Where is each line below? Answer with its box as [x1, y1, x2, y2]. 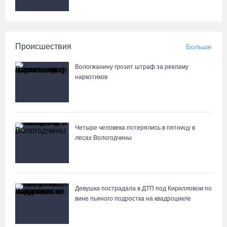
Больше [186, 43, 212, 51]
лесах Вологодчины [75, 134, 132, 141]
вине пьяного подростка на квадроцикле [75, 195, 191, 202]
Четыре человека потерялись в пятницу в [75, 124, 195, 131]
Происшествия [15, 42, 71, 51]
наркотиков [75, 73, 107, 81]
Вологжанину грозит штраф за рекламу [75, 63, 188, 70]
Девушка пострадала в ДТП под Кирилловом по [75, 185, 212, 192]
